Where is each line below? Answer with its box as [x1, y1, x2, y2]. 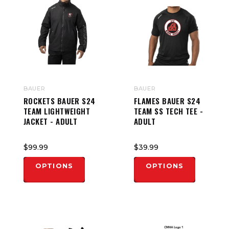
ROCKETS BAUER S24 [24, 95, 96, 106]
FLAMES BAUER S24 [134, 95, 201, 106]
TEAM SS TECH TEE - [134, 105, 203, 117]
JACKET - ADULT [24, 115, 78, 127]
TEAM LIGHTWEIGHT [24, 105, 90, 117]
